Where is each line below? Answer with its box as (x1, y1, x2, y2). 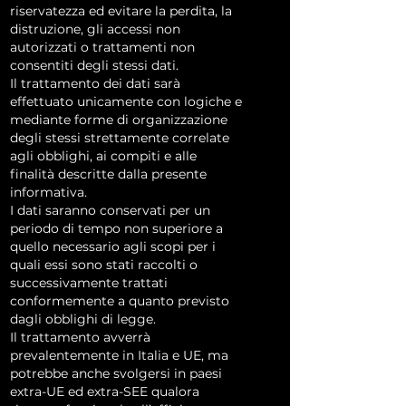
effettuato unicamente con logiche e (10, 93, 242, 110)
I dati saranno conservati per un (10, 202, 210, 218)
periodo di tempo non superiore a (10, 220, 223, 237)
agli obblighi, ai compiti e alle (10, 148, 197, 164)
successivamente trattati (10, 275, 168, 291)
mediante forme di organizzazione (10, 111, 227, 128)
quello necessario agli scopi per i (10, 238, 216, 255)
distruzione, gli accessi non (10, 21, 180, 37)
